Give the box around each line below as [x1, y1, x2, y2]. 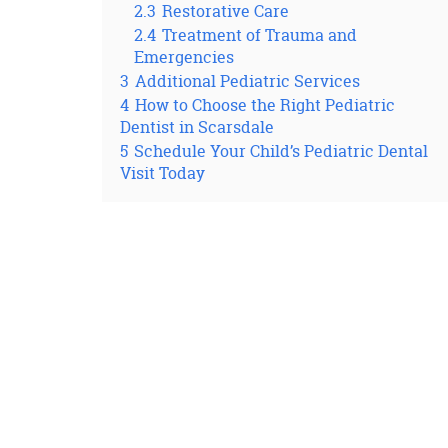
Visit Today [120, 162, 205, 184]
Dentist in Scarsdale [120, 116, 274, 138]
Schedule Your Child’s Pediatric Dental [134, 140, 428, 162]
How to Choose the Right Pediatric [135, 94, 395, 116]
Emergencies [134, 46, 234, 68]
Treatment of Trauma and [162, 24, 357, 46]
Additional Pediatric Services [135, 70, 360, 92]
